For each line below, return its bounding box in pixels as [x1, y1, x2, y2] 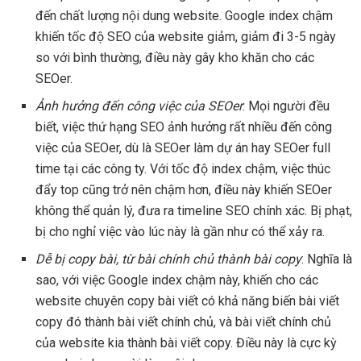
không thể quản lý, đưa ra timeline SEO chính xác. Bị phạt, [35, 203, 353, 219]
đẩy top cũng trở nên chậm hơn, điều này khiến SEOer [35, 182, 333, 198]
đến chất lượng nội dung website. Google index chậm [35, 8, 334, 24]
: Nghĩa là [301, 251, 353, 268]
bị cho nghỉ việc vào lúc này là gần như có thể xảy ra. [35, 224, 326, 240]
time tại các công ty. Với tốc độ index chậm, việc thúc [35, 161, 331, 177]
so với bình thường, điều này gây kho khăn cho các [35, 50, 315, 66]
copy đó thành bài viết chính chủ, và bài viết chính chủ [35, 314, 332, 330]
